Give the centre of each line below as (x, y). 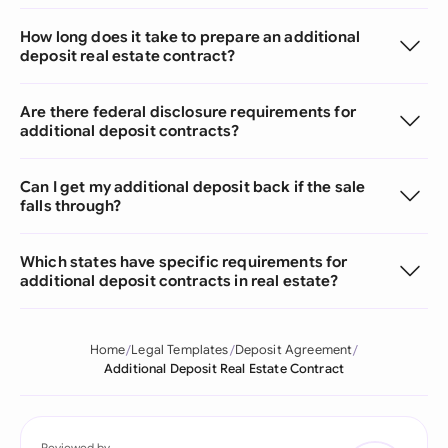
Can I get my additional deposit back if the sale (193, 186)
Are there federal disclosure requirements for (188, 111)
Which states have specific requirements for (184, 261)
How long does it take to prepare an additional (190, 36)
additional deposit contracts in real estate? (179, 280)
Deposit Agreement (293, 350)
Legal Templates (180, 350)
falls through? (71, 205)
